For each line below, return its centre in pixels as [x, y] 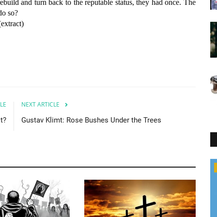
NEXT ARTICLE [40, 104]
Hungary [54, 168]
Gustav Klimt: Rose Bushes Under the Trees [91, 120]
